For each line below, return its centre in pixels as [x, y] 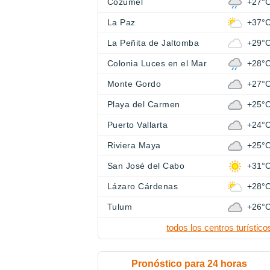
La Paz [121, 22]
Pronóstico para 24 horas [189, 264]
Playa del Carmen [144, 104]
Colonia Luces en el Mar [157, 63]
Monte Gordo [134, 84]
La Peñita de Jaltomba [153, 43]
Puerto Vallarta [138, 125]
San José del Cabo [146, 166]
